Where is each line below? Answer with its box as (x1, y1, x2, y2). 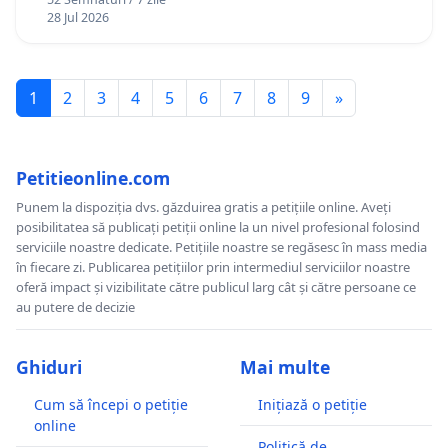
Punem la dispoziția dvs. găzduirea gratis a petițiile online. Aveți (16, 198, 391, 217)
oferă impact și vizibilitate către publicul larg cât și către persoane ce (16, 278, 416, 297)
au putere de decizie (16, 298, 135, 317)
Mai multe (240, 355, 330, 380)
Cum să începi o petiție (34, 395, 188, 415)
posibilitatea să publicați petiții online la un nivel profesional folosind (16, 218, 420, 237)
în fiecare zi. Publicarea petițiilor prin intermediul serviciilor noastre (16, 258, 410, 277)
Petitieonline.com (16, 166, 170, 191)
